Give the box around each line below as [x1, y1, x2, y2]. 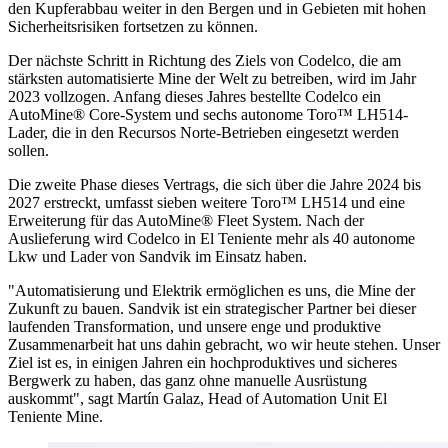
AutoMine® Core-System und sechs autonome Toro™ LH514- [8, 106, 408, 124]
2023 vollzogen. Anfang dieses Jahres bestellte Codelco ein [8, 88, 381, 106]
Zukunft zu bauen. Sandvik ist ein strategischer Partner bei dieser [8, 300, 416, 318]
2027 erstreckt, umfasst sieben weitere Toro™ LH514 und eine [8, 194, 405, 212]
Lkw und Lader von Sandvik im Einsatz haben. [8, 248, 307, 266]
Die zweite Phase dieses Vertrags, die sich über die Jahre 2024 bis [8, 176, 421, 194]
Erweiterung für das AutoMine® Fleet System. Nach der [8, 212, 364, 230]
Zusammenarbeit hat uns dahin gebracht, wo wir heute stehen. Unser [8, 336, 440, 354]
